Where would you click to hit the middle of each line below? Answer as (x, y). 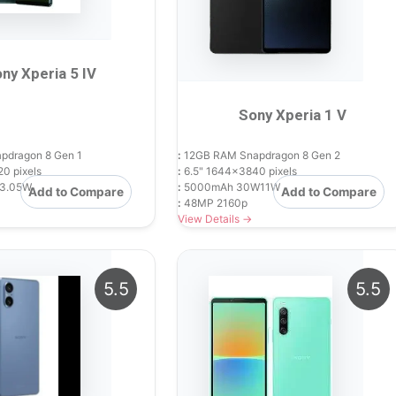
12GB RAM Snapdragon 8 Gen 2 (261, 155)
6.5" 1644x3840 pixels (240, 171)
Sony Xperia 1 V (293, 114)
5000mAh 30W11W (231, 187)
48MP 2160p (215, 202)
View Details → (215, 218)
